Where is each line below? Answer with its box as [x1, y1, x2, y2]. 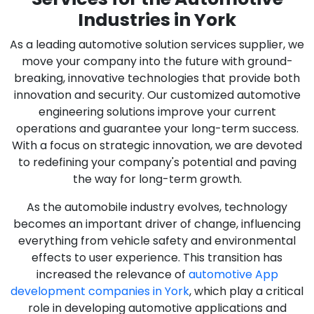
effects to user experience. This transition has [32, 250, 282, 266]
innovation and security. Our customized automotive [13, 87, 301, 104]
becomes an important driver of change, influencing [13, 216, 301, 233]
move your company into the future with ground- [21, 53, 293, 70]
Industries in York [78, 8, 236, 33]
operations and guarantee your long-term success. [15, 121, 299, 137]
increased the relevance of [36, 266, 189, 283]
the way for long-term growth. [72, 171, 242, 188]
